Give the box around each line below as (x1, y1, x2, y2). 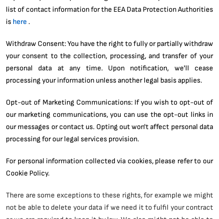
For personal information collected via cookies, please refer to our (6, 156, 213, 165)
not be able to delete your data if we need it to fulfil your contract (6, 202, 213, 212)
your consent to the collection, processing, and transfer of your (6, 51, 213, 60)
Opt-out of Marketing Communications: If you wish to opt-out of (6, 97, 213, 107)
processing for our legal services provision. (6, 134, 139, 143)
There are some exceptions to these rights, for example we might (6, 190, 213, 199)
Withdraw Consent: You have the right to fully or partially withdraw (6, 39, 213, 48)
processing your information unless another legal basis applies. (6, 75, 202, 85)
